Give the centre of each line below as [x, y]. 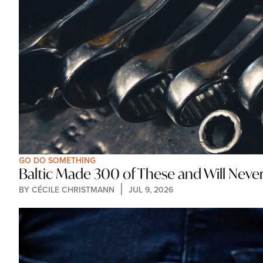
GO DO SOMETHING [57, 160]
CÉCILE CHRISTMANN [73, 189]
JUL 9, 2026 [151, 189]
